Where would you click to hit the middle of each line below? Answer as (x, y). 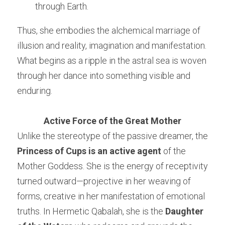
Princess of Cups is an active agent (89, 151)
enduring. (35, 91)
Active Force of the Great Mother (113, 121)
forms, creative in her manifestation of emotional (111, 196)
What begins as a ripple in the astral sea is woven (112, 61)
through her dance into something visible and (104, 76)
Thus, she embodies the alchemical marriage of (109, 31)
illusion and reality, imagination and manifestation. (112, 46)
